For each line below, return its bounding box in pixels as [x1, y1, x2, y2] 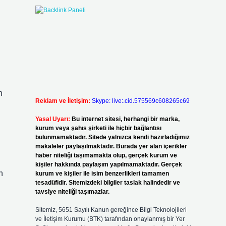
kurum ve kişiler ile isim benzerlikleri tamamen [35, 170, 169, 177]
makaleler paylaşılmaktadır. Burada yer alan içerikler [35, 143, 187, 150]
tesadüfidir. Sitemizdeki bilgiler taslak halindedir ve [35, 179, 180, 186]
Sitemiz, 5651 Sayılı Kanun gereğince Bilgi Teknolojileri [35, 206, 187, 213]
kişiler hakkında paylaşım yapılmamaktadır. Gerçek [35, 161, 182, 168]
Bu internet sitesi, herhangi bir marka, [71, 116, 180, 123]
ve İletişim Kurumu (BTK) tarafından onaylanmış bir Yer [35, 215, 185, 222]
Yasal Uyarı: [35, 116, 70, 123]
